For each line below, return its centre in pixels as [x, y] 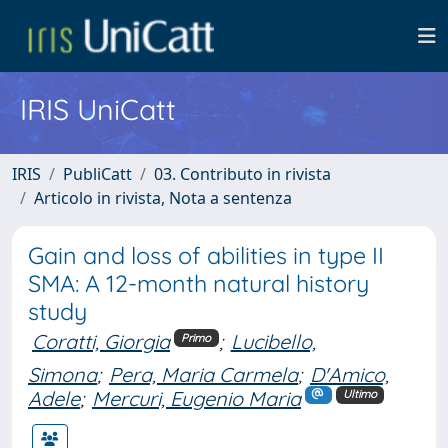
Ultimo [359, 394]
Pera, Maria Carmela [203, 374]
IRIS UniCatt [98, 109]
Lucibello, [273, 341]
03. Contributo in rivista [242, 174]
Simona [62, 374]
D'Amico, [349, 374]
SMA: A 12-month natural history [198, 283]
